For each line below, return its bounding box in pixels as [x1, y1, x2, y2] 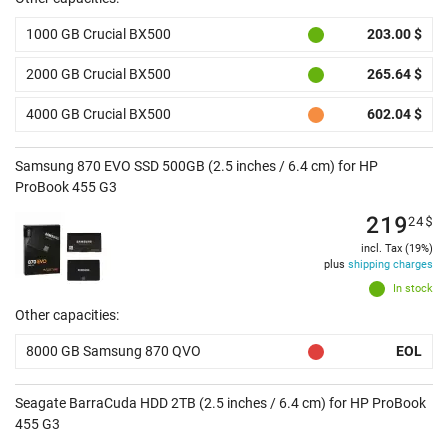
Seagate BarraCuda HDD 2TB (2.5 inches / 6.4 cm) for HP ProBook [15, 395, 426, 412]
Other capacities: [15, 307, 119, 324]
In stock [393, 282, 433, 296]
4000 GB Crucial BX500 [26, 106, 171, 123]
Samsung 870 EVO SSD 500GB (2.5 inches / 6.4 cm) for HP [15, 158, 378, 175]
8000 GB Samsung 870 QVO [26, 343, 201, 360]
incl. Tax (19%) [361, 242, 433, 256]
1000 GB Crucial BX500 [26, 26, 171, 43]
